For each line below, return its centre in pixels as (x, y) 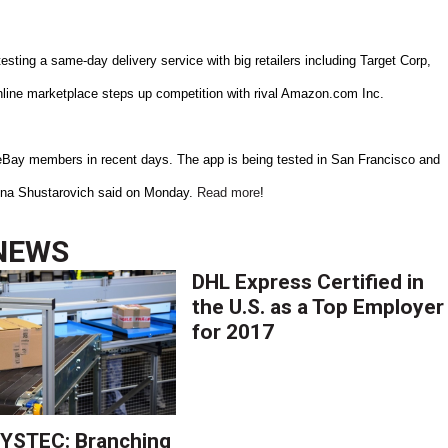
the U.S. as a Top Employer (318, 306)
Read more (229, 192)
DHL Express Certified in (308, 281)
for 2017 (233, 331)
